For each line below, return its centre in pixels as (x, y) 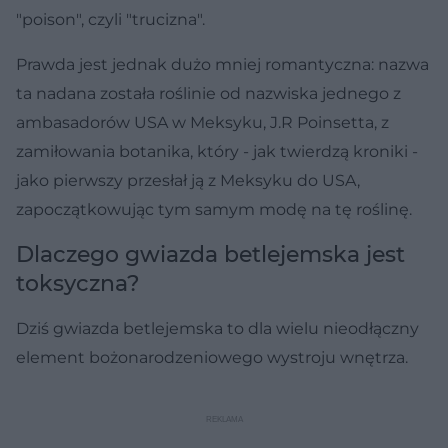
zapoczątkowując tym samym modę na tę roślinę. (214, 209)
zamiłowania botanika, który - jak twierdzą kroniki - (217, 151)
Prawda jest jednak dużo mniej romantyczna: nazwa (222, 64)
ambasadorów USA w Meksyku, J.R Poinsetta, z (202, 122)
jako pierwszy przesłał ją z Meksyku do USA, (188, 180)
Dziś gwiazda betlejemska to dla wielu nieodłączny (217, 328)
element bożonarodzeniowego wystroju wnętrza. (212, 357)
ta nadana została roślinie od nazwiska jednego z (208, 93)
